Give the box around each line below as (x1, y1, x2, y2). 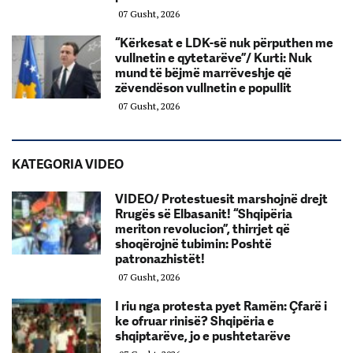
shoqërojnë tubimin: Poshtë (115, 236, 272, 252)
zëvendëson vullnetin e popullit (115, 80, 292, 96)
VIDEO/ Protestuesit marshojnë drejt (115, 191, 328, 207)
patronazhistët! (115, 251, 205, 267)
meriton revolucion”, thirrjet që (115, 221, 290, 237)
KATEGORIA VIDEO (12, 157, 124, 173)
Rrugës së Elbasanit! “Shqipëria (115, 206, 292, 222)
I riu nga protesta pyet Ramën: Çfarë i (115, 299, 327, 314)
